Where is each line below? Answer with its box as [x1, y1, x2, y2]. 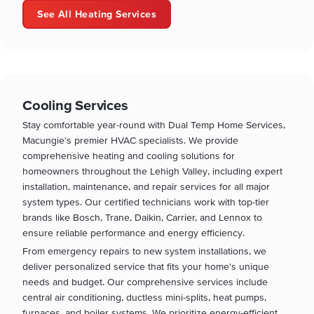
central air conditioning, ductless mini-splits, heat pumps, [22, 292, 266, 303]
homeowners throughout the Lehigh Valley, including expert [22, 165, 282, 177]
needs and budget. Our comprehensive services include [22, 276, 268, 288]
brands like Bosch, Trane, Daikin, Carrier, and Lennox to [22, 211, 262, 223]
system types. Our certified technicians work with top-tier [22, 196, 269, 207]
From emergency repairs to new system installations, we [22, 245, 266, 257]
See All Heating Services [37, 8, 156, 20]
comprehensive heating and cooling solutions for [22, 149, 235, 161]
